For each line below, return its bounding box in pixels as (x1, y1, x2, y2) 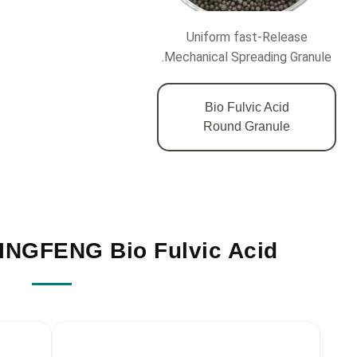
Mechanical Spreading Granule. (164, 49, 332, 65)
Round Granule (203, 120, 291, 134)
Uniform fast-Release (186, 29, 308, 45)
